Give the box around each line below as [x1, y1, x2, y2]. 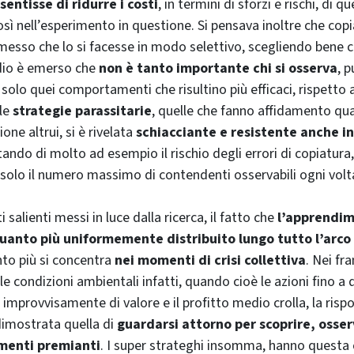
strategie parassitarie [13, 100, 152, 121]
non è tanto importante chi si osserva [99, 58, 337, 78]
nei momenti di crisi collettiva [115, 250, 306, 270]
